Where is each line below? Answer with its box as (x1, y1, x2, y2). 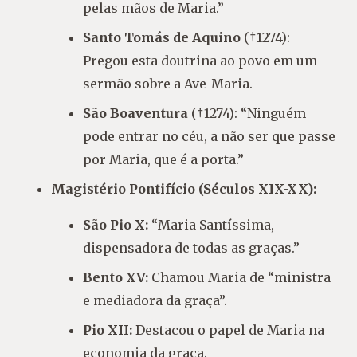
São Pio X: (83, 216, 148, 233)
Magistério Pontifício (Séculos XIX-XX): (51, 180, 316, 197)
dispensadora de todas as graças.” (83, 239, 300, 256)
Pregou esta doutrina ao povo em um (83, 52, 317, 69)
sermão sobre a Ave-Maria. (83, 75, 253, 92)
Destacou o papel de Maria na (132, 321, 324, 338)
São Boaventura (83, 104, 188, 121)
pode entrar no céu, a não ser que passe (83, 127, 335, 144)
